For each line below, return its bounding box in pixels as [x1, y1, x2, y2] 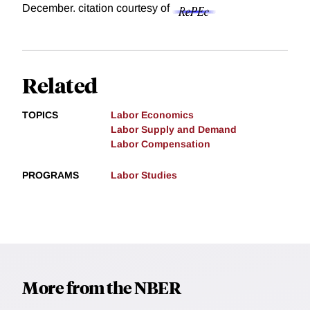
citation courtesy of [78, 2, 172, 15]
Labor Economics [111, 109, 194, 121]
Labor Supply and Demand [111, 124, 237, 136]
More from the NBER [22, 276, 181, 299]
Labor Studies [111, 170, 177, 181]
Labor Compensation [111, 138, 210, 150]
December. [22, 2, 78, 15]
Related [22, 71, 98, 99]
